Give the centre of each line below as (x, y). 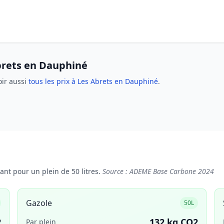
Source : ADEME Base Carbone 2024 (158, 171)
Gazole (39, 203)
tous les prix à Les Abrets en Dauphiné (93, 81)
